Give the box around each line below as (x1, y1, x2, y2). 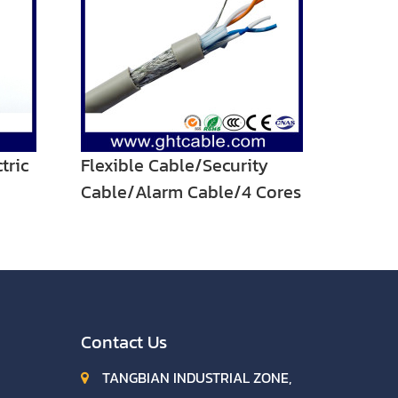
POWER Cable (81, 205, 189, 232)
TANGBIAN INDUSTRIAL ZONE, (99, 367, 291, 388)
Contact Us (81, 329, 167, 355)
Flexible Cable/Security (81, 152, 268, 179)
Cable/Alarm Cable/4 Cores (81, 179, 301, 205)
